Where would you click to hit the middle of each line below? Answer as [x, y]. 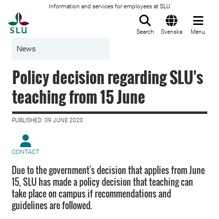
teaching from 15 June [79, 97]
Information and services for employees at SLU [109, 6]
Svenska [172, 32]
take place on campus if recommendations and [91, 194]
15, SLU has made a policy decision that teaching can [102, 182]
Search [145, 32]
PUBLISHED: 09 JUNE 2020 [47, 120]
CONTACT [26, 152]
